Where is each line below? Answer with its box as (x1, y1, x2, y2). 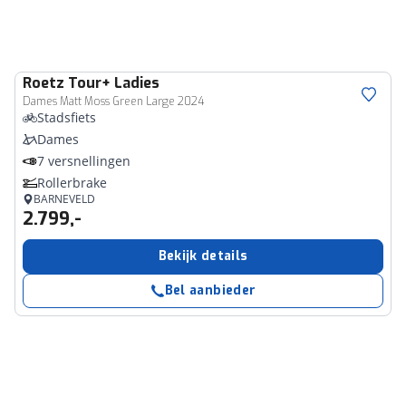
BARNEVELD (34, 191, 95, 207)
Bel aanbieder (164, 282, 256, 299)
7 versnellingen (37, 152, 130, 169)
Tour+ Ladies (68, 73, 159, 92)
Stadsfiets (37, 109, 96, 126)
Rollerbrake (37, 174, 107, 191)
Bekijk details (158, 247, 248, 265)
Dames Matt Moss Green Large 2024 (23, 94, 204, 109)
